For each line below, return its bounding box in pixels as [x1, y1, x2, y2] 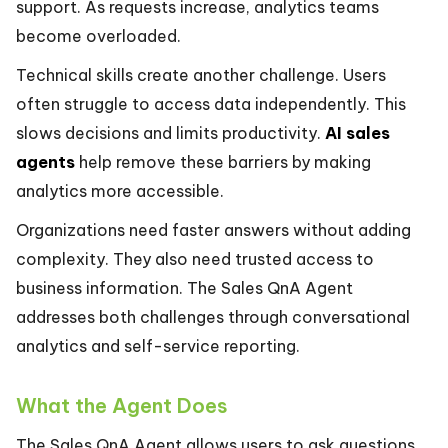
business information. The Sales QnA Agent [16, 278, 353, 298]
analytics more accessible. [16, 181, 224, 201]
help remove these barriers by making [75, 152, 371, 172]
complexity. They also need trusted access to [16, 249, 374, 269]
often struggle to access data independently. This [16, 94, 406, 114]
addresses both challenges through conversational [16, 307, 410, 327]
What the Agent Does [16, 393, 228, 418]
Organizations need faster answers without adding [16, 220, 411, 240]
